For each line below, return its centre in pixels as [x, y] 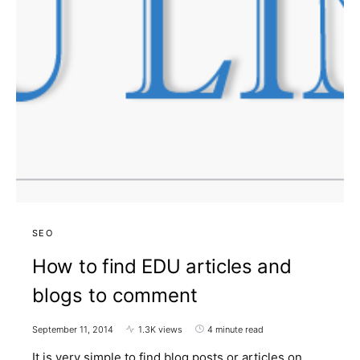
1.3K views [160, 329]
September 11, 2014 [73, 329]
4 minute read [235, 329]
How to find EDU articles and [162, 266]
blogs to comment [115, 295]
